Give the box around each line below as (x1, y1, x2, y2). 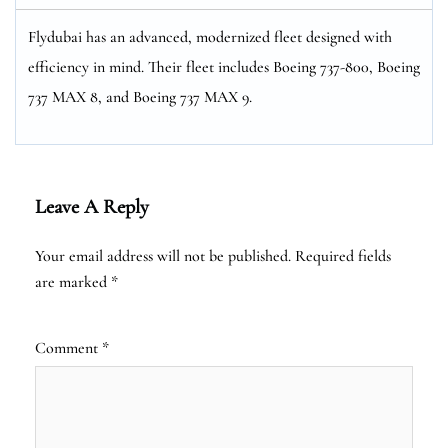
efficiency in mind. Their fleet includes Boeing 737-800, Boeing (28, 56, 420, 77)
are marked (35, 271, 111, 292)
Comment (35, 337, 102, 358)
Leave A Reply (35, 194, 149, 219)
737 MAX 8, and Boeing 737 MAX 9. (28, 86, 252, 107)
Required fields (295, 245, 391, 266)
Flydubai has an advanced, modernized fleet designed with (28, 26, 392, 47)
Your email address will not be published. (35, 245, 291, 266)
